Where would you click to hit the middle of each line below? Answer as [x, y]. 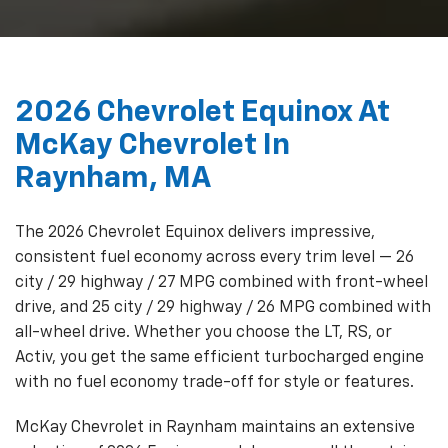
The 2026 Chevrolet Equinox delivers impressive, [195, 232]
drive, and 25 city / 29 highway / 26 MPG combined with [223, 307]
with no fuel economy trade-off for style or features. [214, 382]
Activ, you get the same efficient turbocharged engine [219, 357]
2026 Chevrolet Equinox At [202, 112]
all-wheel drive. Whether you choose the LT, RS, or [203, 332]
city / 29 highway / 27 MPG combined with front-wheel [221, 282]
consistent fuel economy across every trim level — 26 [214, 257]
